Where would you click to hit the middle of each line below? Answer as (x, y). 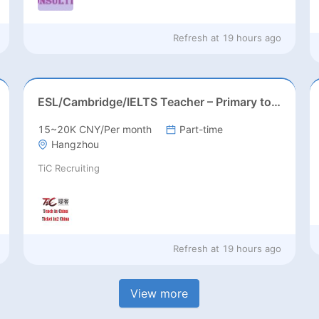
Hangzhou (75, 145)
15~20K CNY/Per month (94, 130)
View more (159, 293)
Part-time (201, 130)
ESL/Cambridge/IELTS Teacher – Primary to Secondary (276, 102)
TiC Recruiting (68, 168)
